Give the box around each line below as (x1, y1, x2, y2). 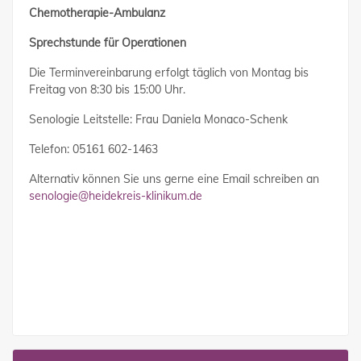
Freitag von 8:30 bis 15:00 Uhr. (29, 82, 185, 98)
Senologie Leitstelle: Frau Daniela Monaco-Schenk (29, 112, 288, 127)
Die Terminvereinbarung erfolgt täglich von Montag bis (29, 65, 309, 81)
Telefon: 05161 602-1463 (29, 142, 158, 157)
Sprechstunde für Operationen (29, 35, 186, 51)
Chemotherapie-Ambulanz (29, 6, 165, 21)
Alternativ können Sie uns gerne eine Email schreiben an (29, 172, 319, 187)
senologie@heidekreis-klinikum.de (29, 189, 202, 204)
